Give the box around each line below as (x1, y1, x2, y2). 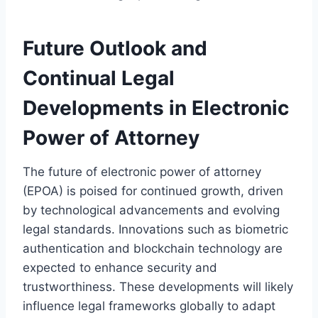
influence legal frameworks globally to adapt (23, 298, 275, 313)
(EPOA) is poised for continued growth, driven (23, 183, 283, 198)
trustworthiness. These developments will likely (23, 279, 293, 294)
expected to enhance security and (23, 260, 217, 275)
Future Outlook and (23, 35, 207, 60)
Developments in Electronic (23, 95, 289, 120)
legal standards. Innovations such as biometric (23, 221, 288, 236)
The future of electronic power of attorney (23, 164, 261, 179)
